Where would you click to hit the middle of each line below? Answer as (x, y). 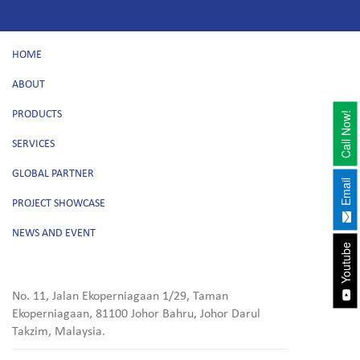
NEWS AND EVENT (54, 233)
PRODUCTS (37, 115)
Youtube (345, 264)
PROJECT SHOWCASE (59, 204)
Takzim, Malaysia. (59, 332)
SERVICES (33, 144)
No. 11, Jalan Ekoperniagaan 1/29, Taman (120, 297)
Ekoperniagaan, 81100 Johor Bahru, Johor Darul (136, 314)
